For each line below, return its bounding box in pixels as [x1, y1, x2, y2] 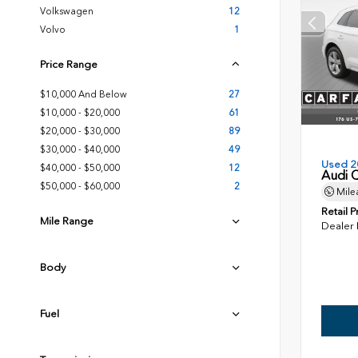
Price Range [40, 58, 97, 70]
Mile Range [40, 215, 93, 227]
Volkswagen [40, 6, 93, 17]
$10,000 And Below [40, 89, 127, 100]
